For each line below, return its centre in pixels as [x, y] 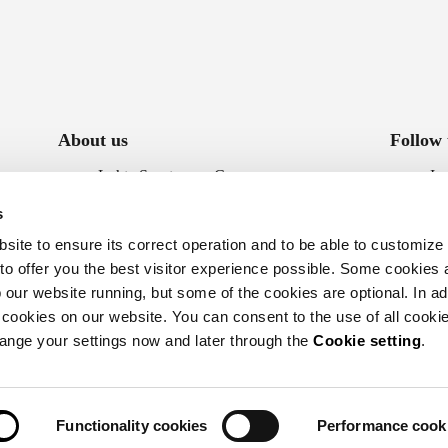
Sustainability [140, 204]
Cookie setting [367, 341]
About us [93, 140]
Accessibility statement [170, 232]
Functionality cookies [132, 425]
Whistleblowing [148, 260]
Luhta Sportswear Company [187, 176]
